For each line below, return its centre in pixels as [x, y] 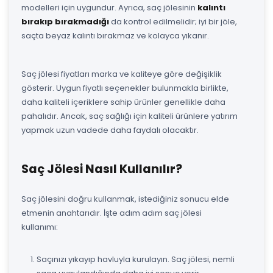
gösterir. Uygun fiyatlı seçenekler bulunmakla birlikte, [125, 88]
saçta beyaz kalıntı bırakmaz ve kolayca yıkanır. [115, 35]
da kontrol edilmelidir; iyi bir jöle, [173, 21]
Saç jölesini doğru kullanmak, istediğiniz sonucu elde [125, 199]
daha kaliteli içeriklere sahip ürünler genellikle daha [123, 102]
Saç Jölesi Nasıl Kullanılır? [102, 169]
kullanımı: [40, 227]
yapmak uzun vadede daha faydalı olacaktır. [110, 130]
